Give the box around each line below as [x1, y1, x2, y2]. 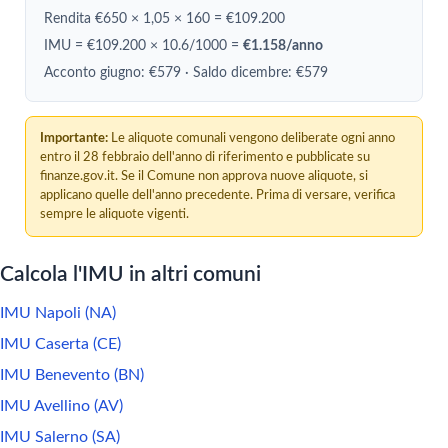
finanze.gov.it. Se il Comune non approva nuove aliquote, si [40, 169, 368, 183]
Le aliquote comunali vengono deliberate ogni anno [108, 131, 395, 145]
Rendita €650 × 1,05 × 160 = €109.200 [44, 12, 285, 26]
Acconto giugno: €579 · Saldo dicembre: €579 [44, 66, 328, 80]
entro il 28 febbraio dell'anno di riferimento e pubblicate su [40, 150, 370, 164]
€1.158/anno [243, 39, 323, 53]
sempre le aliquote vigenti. [40, 207, 189, 221]
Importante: [40, 131, 108, 145]
